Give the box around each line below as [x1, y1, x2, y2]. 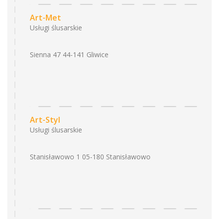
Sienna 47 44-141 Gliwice [30, 50, 109, 59]
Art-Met [30, 12, 61, 23]
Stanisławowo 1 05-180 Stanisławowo [30, 152, 151, 161]
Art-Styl [30, 114, 60, 125]
